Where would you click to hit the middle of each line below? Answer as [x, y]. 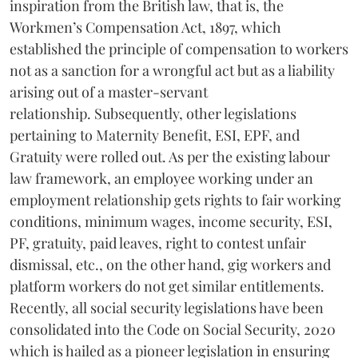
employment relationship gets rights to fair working [175, 200]
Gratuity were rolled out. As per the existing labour [170, 157]
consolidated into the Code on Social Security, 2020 [173, 330]
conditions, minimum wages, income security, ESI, [171, 222]
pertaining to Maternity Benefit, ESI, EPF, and [155, 135]
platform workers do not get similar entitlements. [167, 286]
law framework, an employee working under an [161, 179]
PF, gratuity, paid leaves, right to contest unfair [158, 243]
